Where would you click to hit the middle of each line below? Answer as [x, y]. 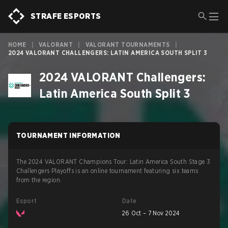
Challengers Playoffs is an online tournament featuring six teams [107, 171]
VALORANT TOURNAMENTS [127, 45]
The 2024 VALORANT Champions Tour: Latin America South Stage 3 [113, 162]
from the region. [39, 180]
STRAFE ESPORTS [66, 16]
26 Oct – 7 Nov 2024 [151, 213]
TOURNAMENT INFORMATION [68, 135]
